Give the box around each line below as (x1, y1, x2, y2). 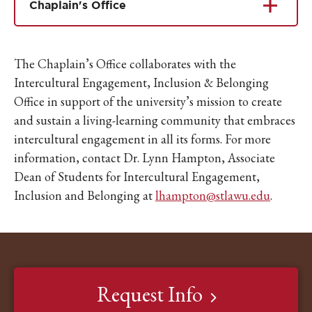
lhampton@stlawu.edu (155, 187, 270, 203)
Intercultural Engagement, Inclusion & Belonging (14, 75, 269, 91)
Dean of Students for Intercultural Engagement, (14, 169, 260, 185)
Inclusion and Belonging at (14, 187, 155, 203)
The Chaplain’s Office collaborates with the (14, 56, 236, 72)
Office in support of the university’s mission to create (14, 93, 282, 109)
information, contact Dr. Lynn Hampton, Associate (14, 150, 275, 166)
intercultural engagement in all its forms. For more (14, 131, 271, 147)
